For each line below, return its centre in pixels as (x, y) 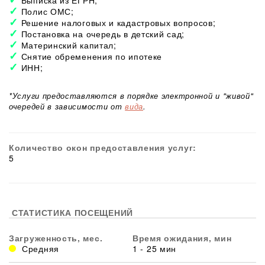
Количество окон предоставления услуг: (103, 148)
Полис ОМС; (47, 12)
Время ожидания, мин (182, 238)
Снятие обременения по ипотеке (92, 56)
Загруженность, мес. (56, 238)
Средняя (41, 249)
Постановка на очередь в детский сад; (103, 34)
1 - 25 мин (154, 249)
